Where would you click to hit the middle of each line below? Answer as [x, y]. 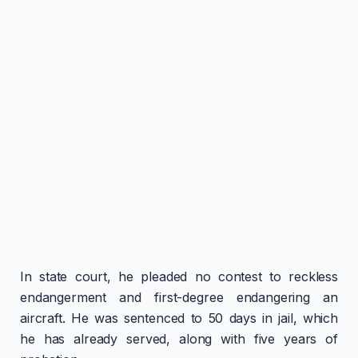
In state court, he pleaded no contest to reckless [179, 276]
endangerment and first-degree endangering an [179, 297]
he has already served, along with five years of [179, 338]
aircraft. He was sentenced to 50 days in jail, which [179, 318]
